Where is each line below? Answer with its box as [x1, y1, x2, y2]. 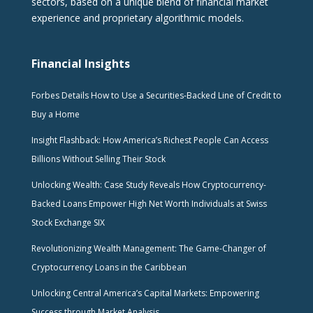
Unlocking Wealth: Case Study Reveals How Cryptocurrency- [31, 178, 266, 191]
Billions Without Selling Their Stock [31, 152, 166, 165]
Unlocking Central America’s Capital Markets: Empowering [31, 286, 259, 299]
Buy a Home [31, 108, 80, 120]
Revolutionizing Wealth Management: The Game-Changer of [31, 242, 266, 254]
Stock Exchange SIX [31, 216, 105, 228]
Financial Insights [31, 55, 130, 71]
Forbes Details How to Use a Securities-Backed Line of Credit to [31, 89, 282, 101]
